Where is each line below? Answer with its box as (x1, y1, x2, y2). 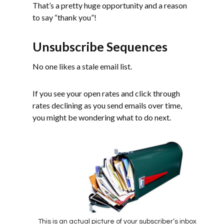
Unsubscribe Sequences (32, 38, 167, 54)
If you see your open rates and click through (32, 88, 180, 98)
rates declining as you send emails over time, (32, 100, 182, 110)
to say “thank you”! (32, 12, 96, 22)
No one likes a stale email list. (32, 61, 132, 71)
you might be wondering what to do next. (32, 112, 171, 122)
